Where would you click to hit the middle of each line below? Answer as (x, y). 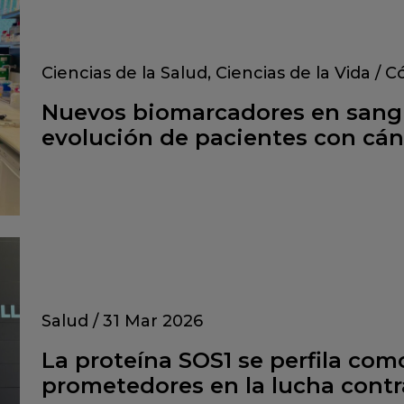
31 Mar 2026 (153, 321)
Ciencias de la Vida (293, 73)
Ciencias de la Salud (124, 73)
